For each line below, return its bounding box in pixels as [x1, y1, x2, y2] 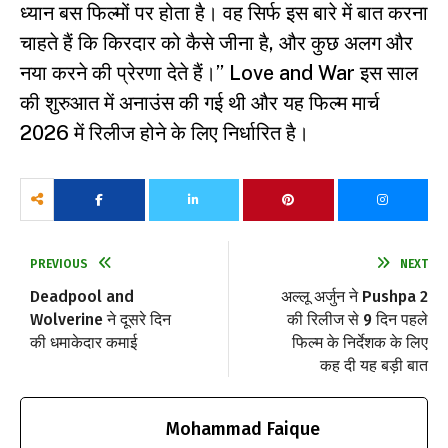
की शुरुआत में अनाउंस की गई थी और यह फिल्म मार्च [20, 91, 379, 116]
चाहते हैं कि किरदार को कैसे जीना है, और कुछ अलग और [20, 31, 413, 56]
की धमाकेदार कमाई [30, 333, 137, 353]
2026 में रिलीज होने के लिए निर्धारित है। [20, 121, 309, 146]
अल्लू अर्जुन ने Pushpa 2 [281, 287, 428, 307]
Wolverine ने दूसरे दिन [30, 310, 171, 330]
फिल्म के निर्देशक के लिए [292, 333, 428, 353]
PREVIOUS [30, 257, 88, 272]
